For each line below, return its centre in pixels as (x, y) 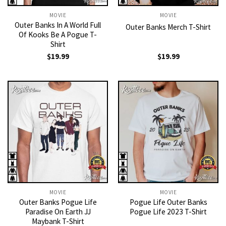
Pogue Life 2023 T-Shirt (168, 211)
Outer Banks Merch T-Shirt (168, 27)
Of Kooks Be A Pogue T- (58, 35)
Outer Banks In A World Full (58, 25)
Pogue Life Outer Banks (168, 202)
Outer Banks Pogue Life (58, 202)
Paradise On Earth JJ (58, 211)
